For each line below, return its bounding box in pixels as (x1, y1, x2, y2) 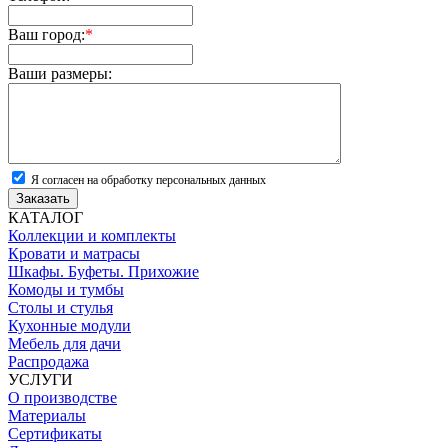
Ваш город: (8, 26, 85, 44)
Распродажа (8, 353, 89, 371)
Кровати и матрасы (8, 245, 140, 263)
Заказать (16, 191, 70, 207)
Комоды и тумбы (8, 281, 124, 299)
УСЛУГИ (8, 371, 73, 389)
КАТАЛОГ (8, 209, 83, 227)
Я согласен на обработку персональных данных (31, 173, 266, 188)
